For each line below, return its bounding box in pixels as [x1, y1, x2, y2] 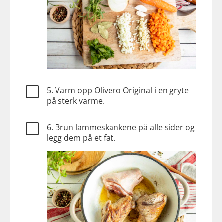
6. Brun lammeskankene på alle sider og [47, 121, 195, 133]
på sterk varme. [47, 95, 105, 106]
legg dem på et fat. [47, 132, 115, 143]
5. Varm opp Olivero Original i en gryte [47, 84, 189, 96]
